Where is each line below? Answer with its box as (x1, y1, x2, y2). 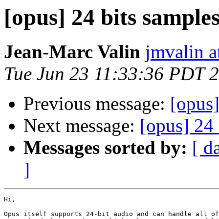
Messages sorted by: (23, 137, 187, 158)
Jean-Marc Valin (4, 41, 140, 63)
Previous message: (23, 93, 170, 114)
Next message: (23, 115, 140, 136)
